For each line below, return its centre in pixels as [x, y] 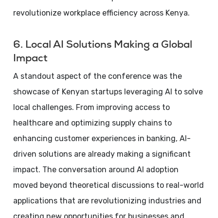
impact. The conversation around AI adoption [96, 170]
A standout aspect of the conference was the [97, 76]
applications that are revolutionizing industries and [107, 201]
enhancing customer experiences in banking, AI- [102, 138]
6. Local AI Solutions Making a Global [102, 44]
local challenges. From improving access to [91, 107]
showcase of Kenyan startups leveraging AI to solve [108, 92]
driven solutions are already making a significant [102, 154]
